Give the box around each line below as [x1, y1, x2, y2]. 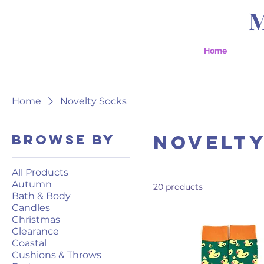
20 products [153, 181, 203, 192]
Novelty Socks [60, 95, 127, 107]
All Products [12, 166, 68, 178]
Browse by [12, 131, 115, 148]
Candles [12, 202, 50, 213]
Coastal [12, 237, 47, 249]
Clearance [12, 225, 59, 237]
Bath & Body [12, 190, 71, 202]
